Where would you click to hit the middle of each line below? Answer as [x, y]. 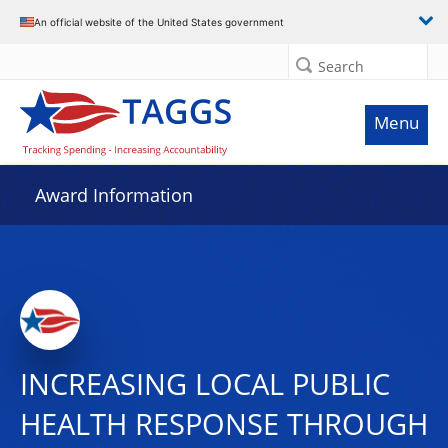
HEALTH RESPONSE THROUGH [224, 424]
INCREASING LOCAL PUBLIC [205, 384]
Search [341, 66]
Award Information [114, 195]
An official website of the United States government [159, 21]
